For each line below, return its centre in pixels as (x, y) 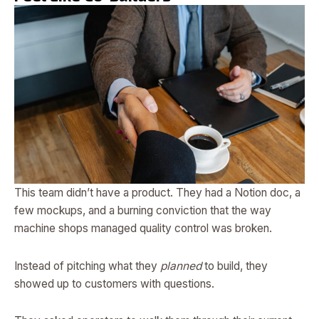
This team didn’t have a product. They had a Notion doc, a (157, 193)
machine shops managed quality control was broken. (143, 229)
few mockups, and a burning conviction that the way (143, 211)
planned (181, 266)
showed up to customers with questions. (114, 283)
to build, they (235, 266)
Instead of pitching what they (87, 266)
